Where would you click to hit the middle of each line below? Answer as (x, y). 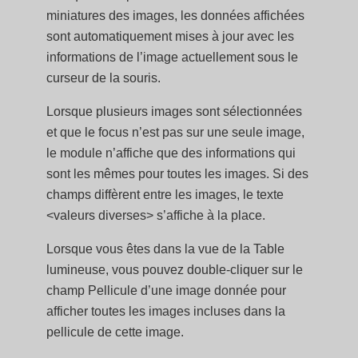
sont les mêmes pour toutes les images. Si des (178, 174)
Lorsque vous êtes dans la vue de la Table (166, 249)
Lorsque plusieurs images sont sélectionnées (175, 111)
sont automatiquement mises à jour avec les (171, 36)
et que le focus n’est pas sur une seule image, (176, 132)
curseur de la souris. (104, 78)
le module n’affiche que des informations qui (171, 153)
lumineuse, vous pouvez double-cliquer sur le (175, 270)
